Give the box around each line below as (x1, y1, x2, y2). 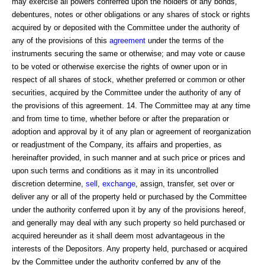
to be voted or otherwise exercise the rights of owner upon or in (12, 62, 227, 71)
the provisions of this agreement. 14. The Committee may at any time (12, 101, 250, 110)
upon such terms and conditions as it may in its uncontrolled (12, 166, 218, 175)
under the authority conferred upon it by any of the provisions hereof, (12, 205, 246, 214)
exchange (102, 179, 135, 188)
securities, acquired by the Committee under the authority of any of (12, 88, 241, 97)
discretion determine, (12, 179, 86, 188)
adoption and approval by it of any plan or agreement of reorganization (12, 127, 251, 136)
